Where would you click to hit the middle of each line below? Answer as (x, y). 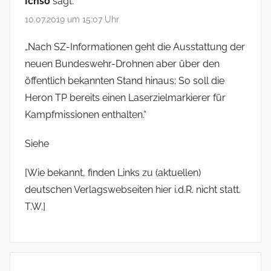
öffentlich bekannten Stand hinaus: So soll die (125, 80)
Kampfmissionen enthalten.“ (86, 114)
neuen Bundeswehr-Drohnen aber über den (122, 64)
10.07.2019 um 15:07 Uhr (72, 20)
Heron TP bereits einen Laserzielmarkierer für (125, 97)
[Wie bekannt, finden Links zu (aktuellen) (113, 172)
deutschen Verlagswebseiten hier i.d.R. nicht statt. (133, 189)
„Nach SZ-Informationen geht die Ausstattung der (135, 47)
